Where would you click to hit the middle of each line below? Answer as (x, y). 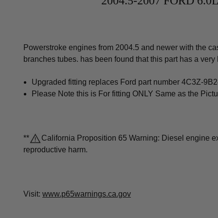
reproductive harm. (55, 149)
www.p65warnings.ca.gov (87, 194)
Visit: (33, 194)
